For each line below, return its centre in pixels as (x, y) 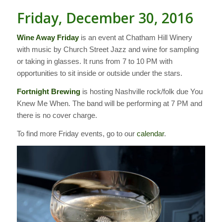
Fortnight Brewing (48, 91)
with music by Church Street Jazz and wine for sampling (108, 50)
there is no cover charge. (57, 115)
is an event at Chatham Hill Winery (135, 38)
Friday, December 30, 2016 (105, 18)
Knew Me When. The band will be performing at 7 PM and (109, 103)
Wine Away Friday (48, 38)
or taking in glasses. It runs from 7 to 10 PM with (94, 61)
